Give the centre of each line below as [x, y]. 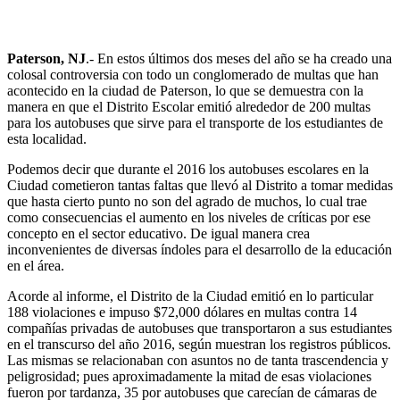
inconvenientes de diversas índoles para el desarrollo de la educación [200, 249]
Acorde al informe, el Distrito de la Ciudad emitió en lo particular [190, 296]
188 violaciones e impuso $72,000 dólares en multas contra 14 [182, 312]
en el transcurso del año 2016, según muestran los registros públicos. [199, 344]
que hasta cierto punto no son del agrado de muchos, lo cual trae [187, 201]
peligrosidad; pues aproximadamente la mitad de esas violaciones [189, 376]
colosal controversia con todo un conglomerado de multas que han [193, 74]
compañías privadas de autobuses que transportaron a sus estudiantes [200, 328]
